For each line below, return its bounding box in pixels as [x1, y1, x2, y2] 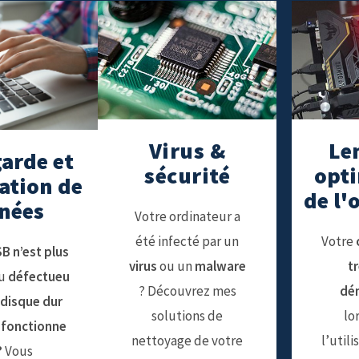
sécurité [144, 161, 231, 190]
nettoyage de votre [131, 332, 244, 349]
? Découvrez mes [138, 282, 236, 300]
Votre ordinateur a [134, 208, 240, 225]
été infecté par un [135, 232, 240, 250]
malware [194, 257, 246, 275]
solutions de [151, 307, 224, 325]
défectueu [7, 268, 70, 286]
